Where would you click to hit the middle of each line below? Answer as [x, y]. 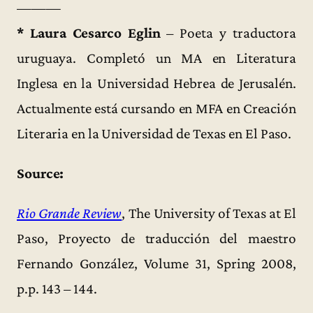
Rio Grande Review [70, 213]
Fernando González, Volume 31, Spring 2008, [156, 264]
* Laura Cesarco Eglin [89, 32]
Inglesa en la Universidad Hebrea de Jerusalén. [156, 83]
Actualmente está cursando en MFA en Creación [156, 108]
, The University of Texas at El [209, 213]
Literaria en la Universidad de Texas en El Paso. [154, 133]
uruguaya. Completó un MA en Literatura [156, 58]
